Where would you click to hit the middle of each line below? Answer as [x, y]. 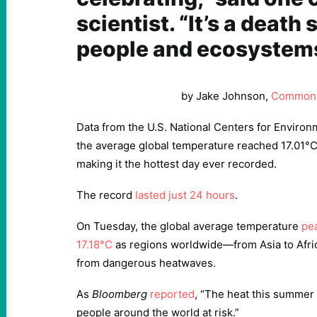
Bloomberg [120, 294]
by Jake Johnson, [226, 96]
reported [172, 294]
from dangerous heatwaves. [146, 263]
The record [106, 195]
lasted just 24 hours [185, 195]
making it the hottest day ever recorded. [177, 164]
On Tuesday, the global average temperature [189, 226]
